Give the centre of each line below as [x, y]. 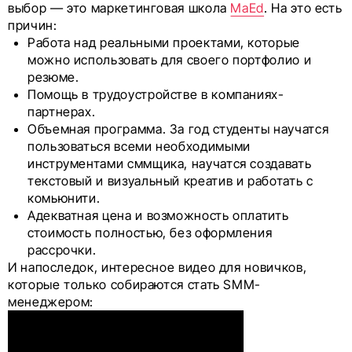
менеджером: [51, 302]
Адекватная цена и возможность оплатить [158, 216]
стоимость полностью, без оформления [150, 233]
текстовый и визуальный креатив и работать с [170, 181]
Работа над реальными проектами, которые [164, 43]
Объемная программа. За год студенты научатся [178, 129]
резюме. [53, 77]
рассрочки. [62, 250]
